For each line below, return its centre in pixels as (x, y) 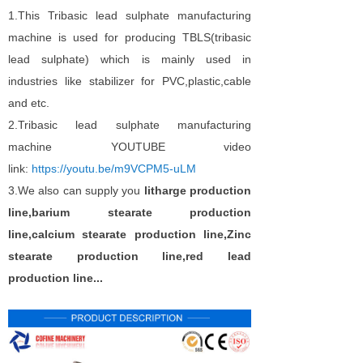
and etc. (29, 103)
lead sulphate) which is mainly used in (130, 59)
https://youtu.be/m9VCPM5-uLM (114, 169)
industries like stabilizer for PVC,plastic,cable (130, 81)
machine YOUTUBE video (130, 147)
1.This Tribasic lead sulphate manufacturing (130, 15)
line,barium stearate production (130, 212)
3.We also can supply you (76, 190)
